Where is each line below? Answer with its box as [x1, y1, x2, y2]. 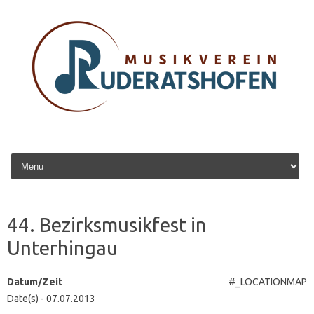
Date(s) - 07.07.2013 [7, 293, 95, 304]
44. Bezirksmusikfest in [7, 214, 207, 235]
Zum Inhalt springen [11, 150, 99, 161]
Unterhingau [7, 237, 118, 259]
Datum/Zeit [7, 276, 62, 287]
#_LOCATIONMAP [228, 276, 307, 287]
